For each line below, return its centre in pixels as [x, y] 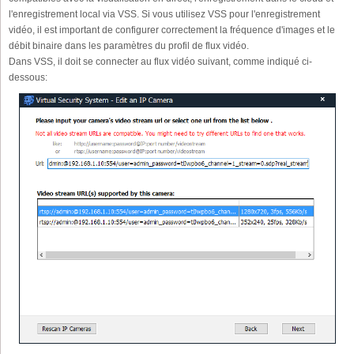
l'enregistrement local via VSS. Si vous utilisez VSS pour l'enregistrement [164, 14]
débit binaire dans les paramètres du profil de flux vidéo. [129, 45]
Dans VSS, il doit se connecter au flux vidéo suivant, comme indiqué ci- [160, 61]
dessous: [28, 77]
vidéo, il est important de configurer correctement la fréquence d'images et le [172, 30]
